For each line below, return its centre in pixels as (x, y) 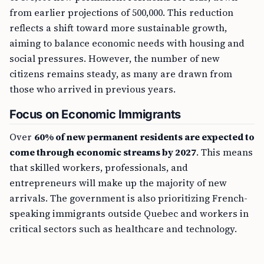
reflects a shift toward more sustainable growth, (118, 28)
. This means (225, 152)
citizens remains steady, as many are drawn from (121, 74)
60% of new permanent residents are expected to (144, 137)
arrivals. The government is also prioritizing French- (128, 198)
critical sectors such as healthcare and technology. (123, 229)
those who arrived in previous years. (93, 89)
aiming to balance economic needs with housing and (127, 43)
